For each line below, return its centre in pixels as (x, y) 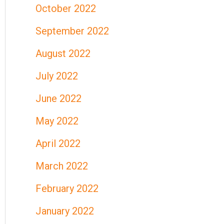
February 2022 (67, 188)
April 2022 (58, 143)
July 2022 (57, 76)
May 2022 (57, 121)
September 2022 (72, 31)
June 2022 (58, 98)
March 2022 (62, 166)
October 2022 (66, 8)
